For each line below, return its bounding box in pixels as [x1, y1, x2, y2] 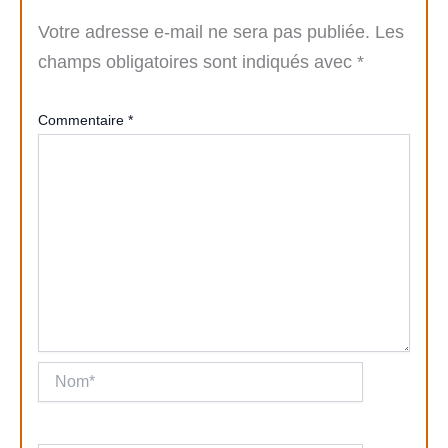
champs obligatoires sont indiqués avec [38, 52, 357, 73]
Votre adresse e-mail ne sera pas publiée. [38, 22, 370, 43]
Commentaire [38, 112, 128, 129]
